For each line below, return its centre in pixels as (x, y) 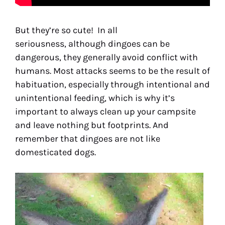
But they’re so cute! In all (66, 30)
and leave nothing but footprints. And (92, 125)
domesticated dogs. (55, 152)
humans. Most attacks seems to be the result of (113, 71)
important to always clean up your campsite (105, 111)
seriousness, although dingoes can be (92, 44)
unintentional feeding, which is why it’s (95, 98)
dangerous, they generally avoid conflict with (106, 57)
